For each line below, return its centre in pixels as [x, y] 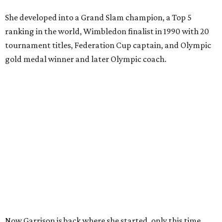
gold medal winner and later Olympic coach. [86, 59]
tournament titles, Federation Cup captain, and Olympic [108, 45]
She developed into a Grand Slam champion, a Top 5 [98, 17]
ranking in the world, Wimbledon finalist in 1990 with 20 [107, 31]
